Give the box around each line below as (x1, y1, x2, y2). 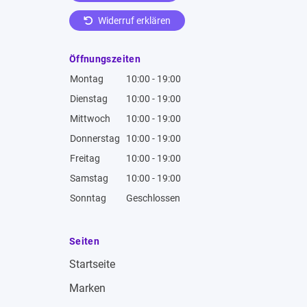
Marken (69, 281, 106, 295)
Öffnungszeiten (69, 53, 140, 65)
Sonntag (70, 193, 106, 204)
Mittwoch (70, 113, 110, 125)
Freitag (70, 153, 100, 164)
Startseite (69, 257, 115, 271)
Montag (70, 73, 103, 85)
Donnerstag (70, 133, 120, 145)
